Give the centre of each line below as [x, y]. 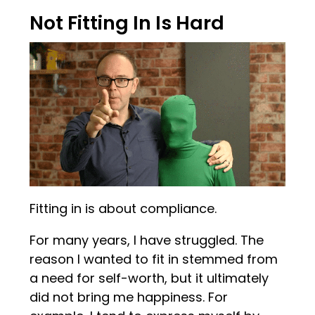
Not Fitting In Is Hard [127, 23]
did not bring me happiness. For [129, 297]
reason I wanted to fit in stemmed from [154, 259]
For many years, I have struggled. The [147, 240]
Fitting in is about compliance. [123, 208]
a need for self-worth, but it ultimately [149, 278]
